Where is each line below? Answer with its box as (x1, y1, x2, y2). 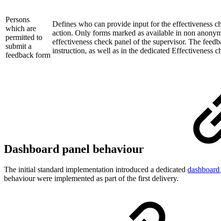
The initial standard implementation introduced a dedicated (4, 165, 187, 174)
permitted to (5, 33, 42, 41)
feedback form (5, 50, 50, 59)
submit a (5, 41, 32, 50)
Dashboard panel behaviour (4, 142, 147, 155)
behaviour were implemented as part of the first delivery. (4, 174, 179, 183)
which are (5, 24, 36, 33)
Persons (5, 15, 30, 24)
